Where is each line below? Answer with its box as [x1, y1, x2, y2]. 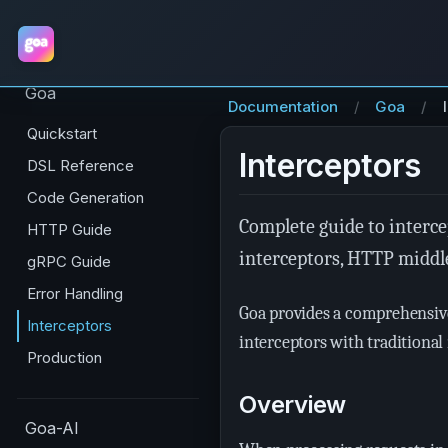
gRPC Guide [27, 252, 111, 271]
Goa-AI [25, 418, 79, 438]
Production [27, 348, 102, 367]
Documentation [228, 97, 338, 116]
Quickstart [27, 124, 97, 143]
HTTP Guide [27, 220, 112, 239]
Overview [239, 390, 347, 419]
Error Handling [27, 284, 123, 303]
